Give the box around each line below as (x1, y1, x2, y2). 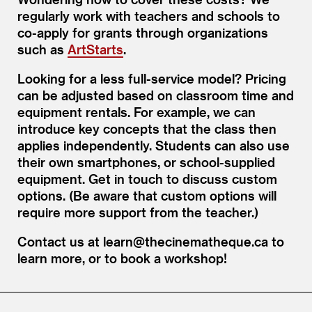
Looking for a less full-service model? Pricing (17, 70, 286, 86)
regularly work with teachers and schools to (17, 8, 280, 23)
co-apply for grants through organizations (17, 24, 268, 40)
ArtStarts (68, 41, 123, 56)
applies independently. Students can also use (17, 137, 290, 153)
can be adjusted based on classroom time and (17, 87, 294, 102)
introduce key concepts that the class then (17, 120, 276, 136)
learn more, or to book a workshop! (17, 250, 227, 265)
